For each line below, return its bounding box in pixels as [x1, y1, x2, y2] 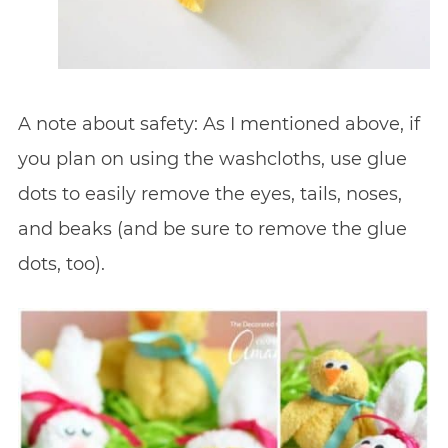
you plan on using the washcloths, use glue [17, 148, 407, 171]
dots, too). [17, 253, 105, 276]
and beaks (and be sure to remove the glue [17, 218, 407, 241]
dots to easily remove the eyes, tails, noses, [17, 183, 402, 206]
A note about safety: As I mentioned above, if [17, 113, 420, 136]
